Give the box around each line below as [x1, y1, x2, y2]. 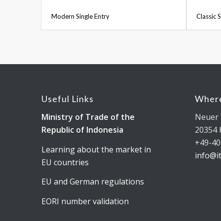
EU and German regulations [41, 176, 144, 187]
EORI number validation [41, 195, 129, 207]
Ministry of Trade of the [41, 111, 135, 122]
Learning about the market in [41, 144, 151, 155]
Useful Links [41, 94, 94, 105]
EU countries [41, 156, 89, 168]
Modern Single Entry [51, 12, 110, 21]
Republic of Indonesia [41, 124, 123, 135]
